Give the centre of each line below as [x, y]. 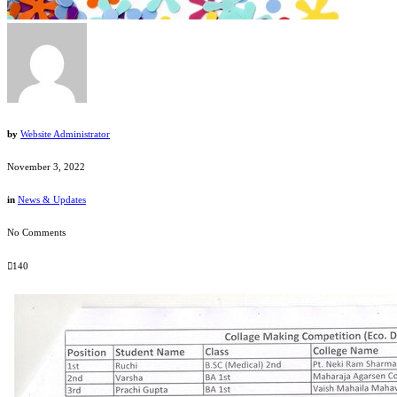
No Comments [36, 233]
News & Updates [52, 200]
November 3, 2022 [46, 167]
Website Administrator [65, 134]
